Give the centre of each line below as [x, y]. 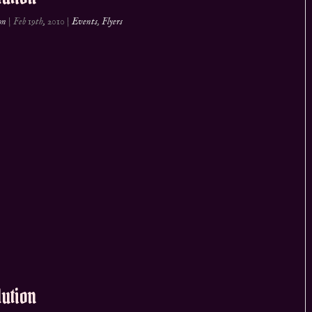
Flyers [112, 22]
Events [85, 22]
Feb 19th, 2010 [39, 22]
